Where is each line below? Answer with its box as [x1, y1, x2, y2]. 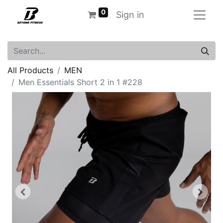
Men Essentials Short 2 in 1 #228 [18, 77, 142, 87]
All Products [7, 65, 53, 75]
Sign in [116, 9, 145, 20]
